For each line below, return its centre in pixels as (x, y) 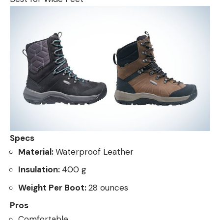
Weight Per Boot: (53, 187)
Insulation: (40, 170)
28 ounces (108, 187)
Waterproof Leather (95, 151)
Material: (37, 151)
